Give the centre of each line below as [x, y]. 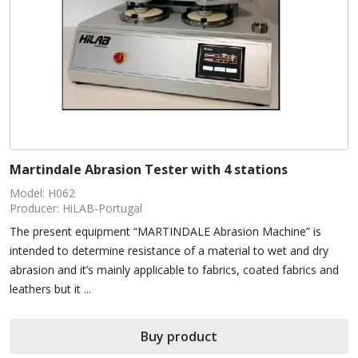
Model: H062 [42, 193]
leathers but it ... [50, 289]
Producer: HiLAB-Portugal [76, 209]
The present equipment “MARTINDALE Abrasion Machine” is [165, 232]
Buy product [179, 337]
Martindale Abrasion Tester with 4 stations [149, 170]
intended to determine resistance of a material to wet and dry [169, 251]
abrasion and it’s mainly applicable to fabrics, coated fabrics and [174, 270]
